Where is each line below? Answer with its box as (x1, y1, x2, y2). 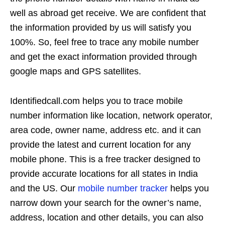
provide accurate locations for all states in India (10, 169, 198, 179)
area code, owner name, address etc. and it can (10, 125, 201, 136)
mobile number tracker (78, 183, 168, 194)
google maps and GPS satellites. (10, 66, 141, 77)
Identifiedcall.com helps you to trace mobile (10, 96, 183, 106)
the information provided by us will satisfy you (10, 23, 191, 33)
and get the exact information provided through (10, 52, 197, 62)
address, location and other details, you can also (10, 212, 203, 223)
